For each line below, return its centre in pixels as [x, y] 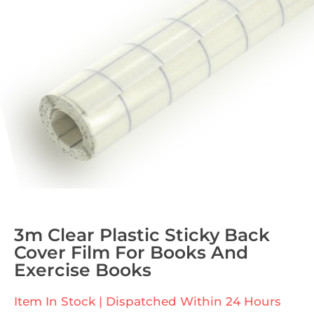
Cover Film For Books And [131, 253]
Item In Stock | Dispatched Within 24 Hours [148, 302]
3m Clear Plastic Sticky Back [142, 235]
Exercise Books [83, 270]
